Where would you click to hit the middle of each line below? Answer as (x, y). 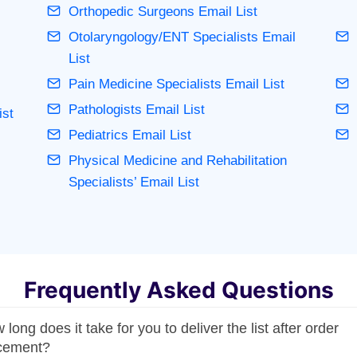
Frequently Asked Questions (178, 290)
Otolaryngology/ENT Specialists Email (182, 37)
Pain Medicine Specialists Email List (176, 84)
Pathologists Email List (136, 109)
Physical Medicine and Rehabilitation (177, 160)
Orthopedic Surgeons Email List (163, 11)
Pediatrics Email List (129, 135)
